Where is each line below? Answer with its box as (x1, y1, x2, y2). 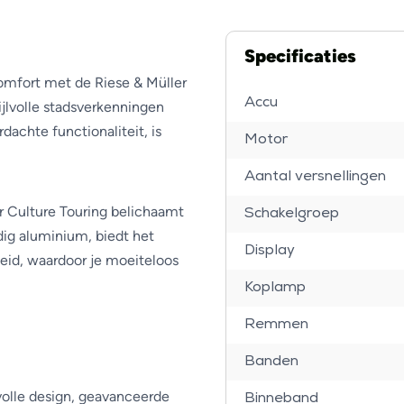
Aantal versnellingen (243, 170, 386, 184)
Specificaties (243, 45, 356, 67)
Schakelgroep (243, 207, 339, 221)
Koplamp (243, 280, 306, 295)
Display (243, 243, 295, 258)
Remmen (243, 317, 308, 332)
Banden (243, 354, 298, 369)
